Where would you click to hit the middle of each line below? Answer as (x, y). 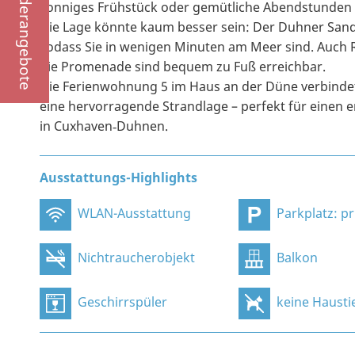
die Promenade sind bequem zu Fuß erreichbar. (183, 67)
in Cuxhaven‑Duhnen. (104, 126)
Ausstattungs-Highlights (118, 178)
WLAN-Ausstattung (134, 214)
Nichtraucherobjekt (136, 258)
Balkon (298, 258)
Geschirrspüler (122, 302)
